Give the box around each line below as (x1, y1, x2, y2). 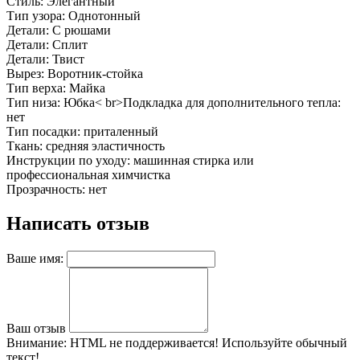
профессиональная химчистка (6, 168, 170, 182)
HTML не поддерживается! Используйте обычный (67, 335, 347, 350)
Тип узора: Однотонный (6, 9, 141, 23)
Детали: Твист (6, 52, 84, 67)
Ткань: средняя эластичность (6, 139, 165, 153)
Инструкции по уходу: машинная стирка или (6, 153, 254, 168)
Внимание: (6, 335, 67, 350)
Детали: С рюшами (6, 23, 111, 38)
